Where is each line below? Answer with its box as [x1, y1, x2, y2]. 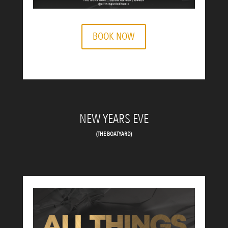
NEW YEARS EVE [79, 111, 149, 128]
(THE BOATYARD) [96, 130, 132, 138]
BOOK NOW [93, 30, 135, 44]
